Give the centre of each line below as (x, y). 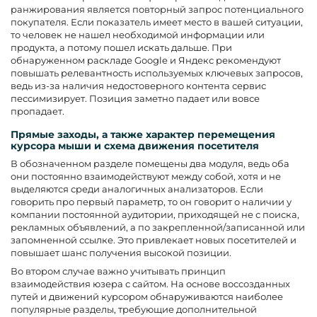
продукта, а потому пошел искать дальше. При (121, 47)
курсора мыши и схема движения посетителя (135, 145)
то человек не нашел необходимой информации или (138, 34)
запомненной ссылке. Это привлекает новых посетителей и (154, 240)
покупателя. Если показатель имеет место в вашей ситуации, (157, 22)
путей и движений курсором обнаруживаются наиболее (147, 296)
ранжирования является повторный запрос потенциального (157, 9)
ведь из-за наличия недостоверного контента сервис (138, 85)
